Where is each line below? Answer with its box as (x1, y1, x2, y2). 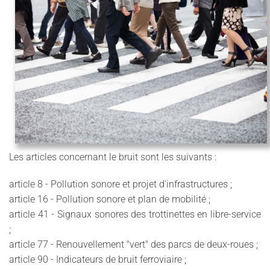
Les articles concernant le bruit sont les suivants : (9, 151, 216, 163)
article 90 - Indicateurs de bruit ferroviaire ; (9, 253, 189, 265)
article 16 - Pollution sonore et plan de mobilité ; (9, 193, 213, 205)
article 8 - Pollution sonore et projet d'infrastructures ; (9, 178, 232, 190)
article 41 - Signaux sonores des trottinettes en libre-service (9, 208, 261, 220)
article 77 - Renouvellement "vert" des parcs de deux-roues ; (9, 238, 258, 250)
